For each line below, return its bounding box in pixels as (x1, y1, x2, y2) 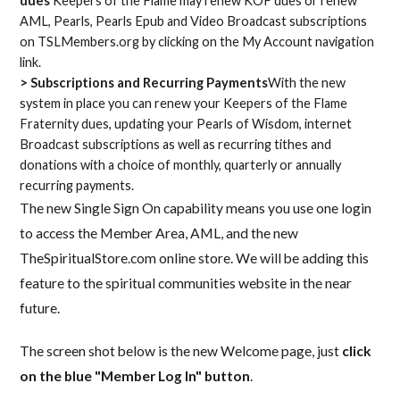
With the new (268, 74, 346, 90)
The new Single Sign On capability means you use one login (20, 199, 372, 216)
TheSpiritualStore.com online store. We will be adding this (20, 249, 370, 266)
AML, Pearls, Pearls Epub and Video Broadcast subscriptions (20, 12, 368, 29)
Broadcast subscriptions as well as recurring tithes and (20, 136, 332, 152)
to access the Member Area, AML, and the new (20, 224, 299, 241)
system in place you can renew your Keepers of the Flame (20, 95, 348, 111)
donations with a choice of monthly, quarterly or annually (20, 156, 342, 172)
